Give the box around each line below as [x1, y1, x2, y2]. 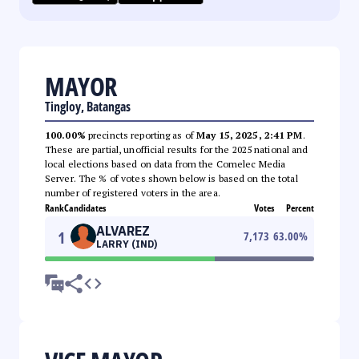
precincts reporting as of [85, 128, 197, 141]
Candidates [64, 200, 106, 215]
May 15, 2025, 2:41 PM [196, 128, 303, 141]
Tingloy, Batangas [45, 97, 131, 115]
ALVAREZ [96, 222, 150, 239]
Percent [286, 200, 314, 215]
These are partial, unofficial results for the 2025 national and [45, 143, 309, 155]
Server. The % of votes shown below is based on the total [45, 171, 298, 184]
